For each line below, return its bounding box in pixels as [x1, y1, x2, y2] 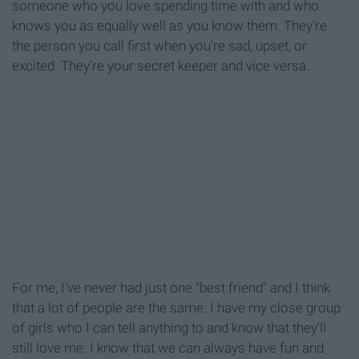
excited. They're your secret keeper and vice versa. [12, 58, 309, 75]
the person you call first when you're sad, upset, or [12, 38, 307, 54]
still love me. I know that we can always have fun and [12, 340, 324, 357]
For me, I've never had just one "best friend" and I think [12, 280, 330, 296]
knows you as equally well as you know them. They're [12, 18, 327, 34]
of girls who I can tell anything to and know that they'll [12, 320, 326, 337]
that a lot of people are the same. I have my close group [12, 300, 341, 317]
